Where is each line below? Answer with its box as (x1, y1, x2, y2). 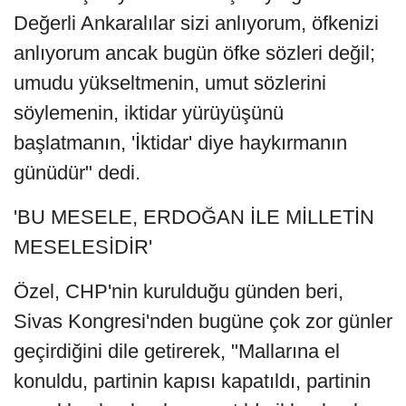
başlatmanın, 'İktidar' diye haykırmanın (14, 131, 347, 155)
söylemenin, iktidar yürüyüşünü (14, 101, 284, 125)
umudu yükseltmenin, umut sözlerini (14, 72, 326, 95)
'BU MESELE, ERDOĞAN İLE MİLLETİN (14, 206, 374, 229)
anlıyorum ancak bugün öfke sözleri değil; (14, 42, 375, 65)
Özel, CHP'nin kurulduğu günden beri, (14, 280, 343, 304)
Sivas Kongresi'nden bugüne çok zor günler (14, 310, 392, 333)
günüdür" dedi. (14, 161, 140, 185)
